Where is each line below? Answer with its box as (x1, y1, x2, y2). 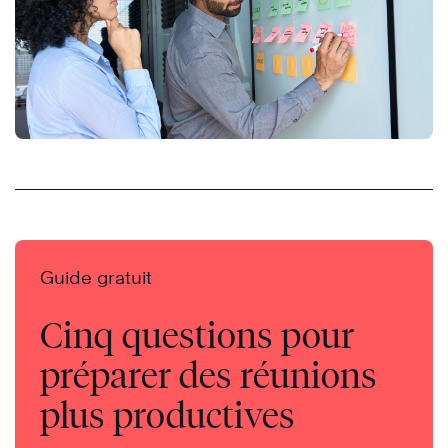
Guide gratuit (40, 266, 152, 288)
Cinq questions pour (40, 312, 354, 357)
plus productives (40, 392, 295, 437)
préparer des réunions (40, 352, 377, 397)
